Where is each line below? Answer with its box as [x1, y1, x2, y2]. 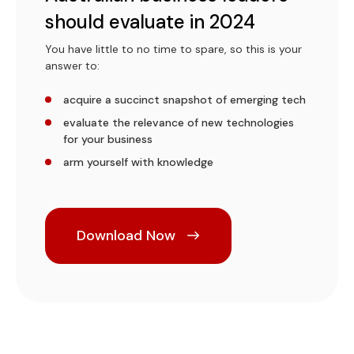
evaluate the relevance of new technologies [62, 115, 294, 130]
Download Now [77, 225, 175, 245]
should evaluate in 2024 [44, 9, 255, 34]
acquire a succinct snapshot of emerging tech [62, 92, 306, 107]
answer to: [44, 58, 100, 73]
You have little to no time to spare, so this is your [44, 41, 302, 56]
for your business [62, 131, 153, 146]
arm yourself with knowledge [62, 154, 213, 169]
